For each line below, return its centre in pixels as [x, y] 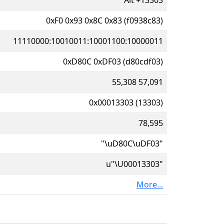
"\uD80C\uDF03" [132, 143]
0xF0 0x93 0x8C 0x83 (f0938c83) [104, 20]
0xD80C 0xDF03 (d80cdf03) [113, 61]
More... [150, 184]
